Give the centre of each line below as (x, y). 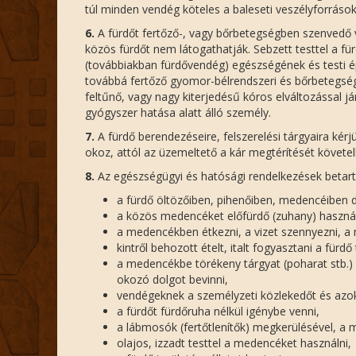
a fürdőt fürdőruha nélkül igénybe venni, (218, 311)
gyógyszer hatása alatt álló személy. (178, 112)
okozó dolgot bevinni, (172, 279)
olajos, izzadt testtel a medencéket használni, (234, 343)
